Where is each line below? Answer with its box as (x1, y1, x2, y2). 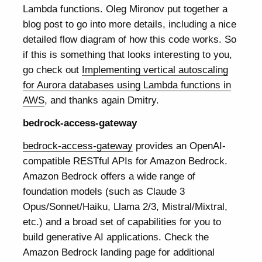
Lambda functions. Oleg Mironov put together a (23, 2, 228, 15)
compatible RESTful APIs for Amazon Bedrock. (23, 155, 228, 167)
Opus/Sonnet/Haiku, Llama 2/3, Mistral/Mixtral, (23, 201, 228, 213)
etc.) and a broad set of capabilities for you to (23, 216, 222, 228)
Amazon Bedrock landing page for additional (23, 246, 215, 258)
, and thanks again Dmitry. (44, 94, 160, 106)
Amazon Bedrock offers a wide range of (23, 170, 196, 182)
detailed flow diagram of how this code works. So (23, 33, 237, 45)
